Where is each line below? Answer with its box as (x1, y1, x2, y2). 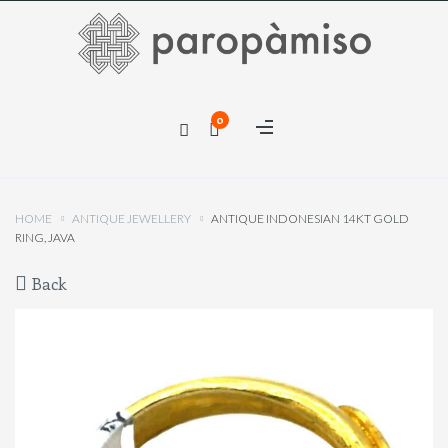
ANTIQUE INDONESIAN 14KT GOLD (211, 211, 409, 226)
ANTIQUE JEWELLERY (72, 211, 191, 226)
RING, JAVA (15, 230, 75, 245)
